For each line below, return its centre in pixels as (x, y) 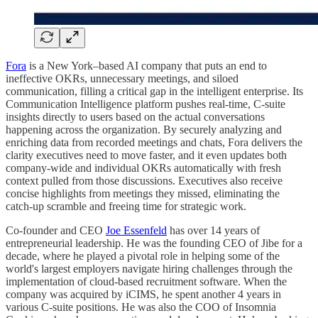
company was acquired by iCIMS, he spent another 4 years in (143, 294)
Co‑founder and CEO (56, 230)
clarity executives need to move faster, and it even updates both (146, 155)
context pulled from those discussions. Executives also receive (144, 180)
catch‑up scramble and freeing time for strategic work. (126, 206)
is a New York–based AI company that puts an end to (147, 65)
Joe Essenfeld (136, 230)
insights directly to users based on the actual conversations (135, 116)
